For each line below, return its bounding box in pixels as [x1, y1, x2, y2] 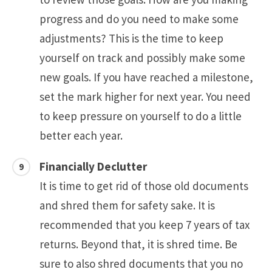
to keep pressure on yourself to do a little [39, 109, 242, 124]
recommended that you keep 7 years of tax [39, 217, 250, 233]
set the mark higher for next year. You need [39, 89, 251, 104]
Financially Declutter [39, 159, 147, 174]
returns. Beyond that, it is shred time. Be [39, 237, 237, 252]
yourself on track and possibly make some [39, 50, 245, 66]
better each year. [39, 128, 123, 143]
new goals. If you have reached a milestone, [39, 70, 253, 85]
